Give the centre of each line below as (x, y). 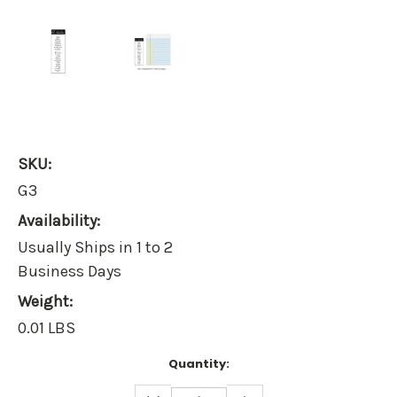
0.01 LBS (47, 328)
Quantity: (198, 364)
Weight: (45, 302)
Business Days (70, 272)
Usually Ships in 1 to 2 (95, 248)
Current (43, 364)
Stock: (38, 381)
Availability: (59, 221)
